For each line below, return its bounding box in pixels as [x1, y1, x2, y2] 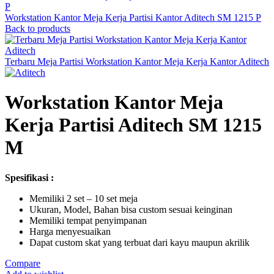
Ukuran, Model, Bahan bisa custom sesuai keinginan [29, 204, 232, 215]
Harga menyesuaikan [29, 226, 111, 237]
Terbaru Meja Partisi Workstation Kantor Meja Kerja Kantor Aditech [5, 56, 269, 67]
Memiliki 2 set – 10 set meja [29, 193, 138, 204]
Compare [5, 257, 40, 268]
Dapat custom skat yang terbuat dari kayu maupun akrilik [29, 237, 250, 248]
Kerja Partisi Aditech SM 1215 [5, 114, 262, 136]
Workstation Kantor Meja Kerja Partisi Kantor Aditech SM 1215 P [5, 12, 261, 23]
